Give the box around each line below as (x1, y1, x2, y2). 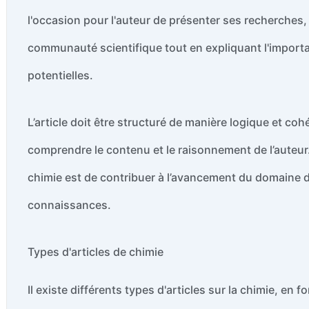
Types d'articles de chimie (28, 244, 163, 259)
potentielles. (28, 68, 93, 82)
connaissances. (28, 197, 111, 212)
